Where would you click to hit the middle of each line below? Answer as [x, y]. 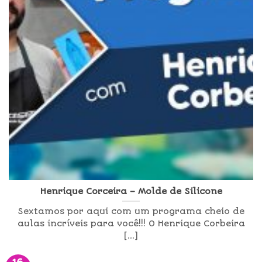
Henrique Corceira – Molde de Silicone [131, 191]
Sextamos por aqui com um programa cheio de [131, 212]
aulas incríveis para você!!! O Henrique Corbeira [131, 224]
